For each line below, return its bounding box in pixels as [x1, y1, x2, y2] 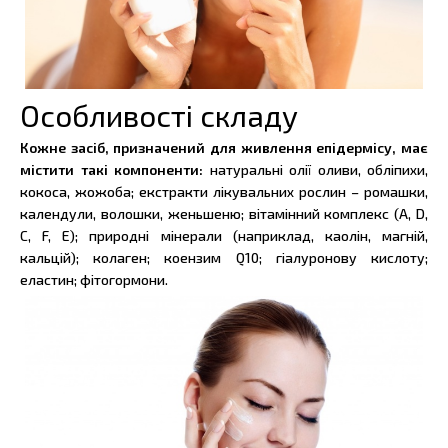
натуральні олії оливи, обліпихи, [209, 160, 428, 178]
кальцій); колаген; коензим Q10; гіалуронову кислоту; [20, 248, 428, 266]
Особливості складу [20, 96, 298, 133]
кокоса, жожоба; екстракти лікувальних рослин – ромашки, [20, 182, 428, 200]
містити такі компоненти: [20, 160, 210, 178]
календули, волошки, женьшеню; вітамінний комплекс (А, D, [20, 204, 428, 222]
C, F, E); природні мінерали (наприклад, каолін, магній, [20, 226, 428, 244]
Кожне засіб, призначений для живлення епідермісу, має [20, 138, 428, 156]
